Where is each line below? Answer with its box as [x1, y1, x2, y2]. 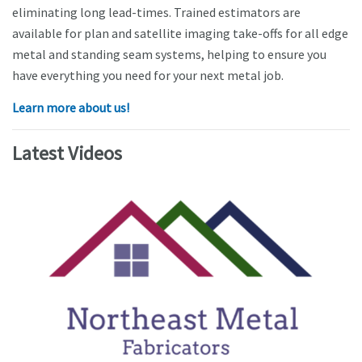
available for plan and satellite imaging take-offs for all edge [12, 25, 348, 42]
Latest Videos [12, 141, 122, 166]
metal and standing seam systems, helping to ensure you [12, 46, 326, 63]
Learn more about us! [12, 99, 129, 116]
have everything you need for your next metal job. [12, 67, 284, 84]
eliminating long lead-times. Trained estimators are [12, 4, 301, 21]
